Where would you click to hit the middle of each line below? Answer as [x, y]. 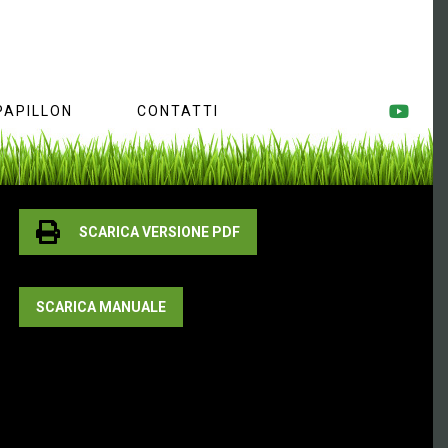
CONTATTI [178, 111]
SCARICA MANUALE [101, 307]
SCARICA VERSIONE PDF [159, 232]
